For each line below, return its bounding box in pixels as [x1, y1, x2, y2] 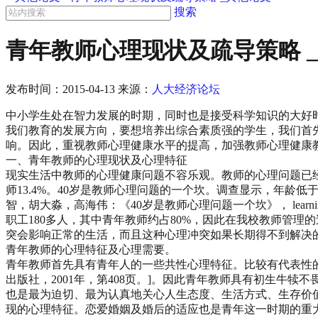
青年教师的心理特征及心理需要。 [6, 243, 176, 256]
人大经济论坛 [152, 82, 220, 95]
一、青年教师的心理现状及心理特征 [6, 153, 187, 166]
